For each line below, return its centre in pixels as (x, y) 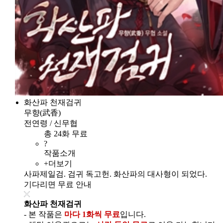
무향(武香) (42, 113)
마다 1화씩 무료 (92, 215)
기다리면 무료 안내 (58, 185)
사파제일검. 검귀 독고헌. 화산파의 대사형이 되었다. (115, 174)
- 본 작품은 (44, 215)
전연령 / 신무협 (51, 123)
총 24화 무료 (68, 134)
